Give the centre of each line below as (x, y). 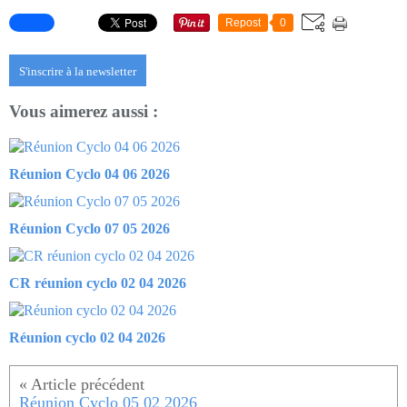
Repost (243, 22)
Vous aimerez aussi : (84, 112)
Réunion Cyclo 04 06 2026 (89, 174)
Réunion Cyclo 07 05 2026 (89, 229)
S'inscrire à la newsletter (78, 71)
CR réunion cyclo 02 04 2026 (98, 283)
